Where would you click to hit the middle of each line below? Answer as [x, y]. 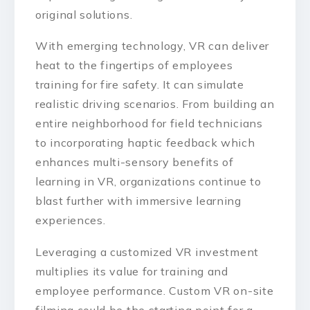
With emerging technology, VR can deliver [153, 46]
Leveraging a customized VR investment [147, 252]
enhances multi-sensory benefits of [135, 162]
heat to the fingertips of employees [134, 65]
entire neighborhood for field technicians [149, 124]
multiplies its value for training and [132, 271]
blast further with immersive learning [138, 201]
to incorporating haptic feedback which [145, 143]
